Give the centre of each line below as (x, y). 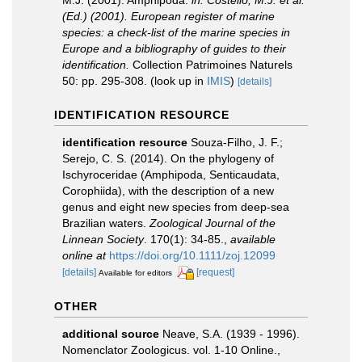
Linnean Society (103, 239)
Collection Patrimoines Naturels (211, 65)
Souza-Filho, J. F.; (237, 142)
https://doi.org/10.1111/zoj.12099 (192, 255)
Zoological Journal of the (213, 223)
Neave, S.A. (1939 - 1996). (231, 333)
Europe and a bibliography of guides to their (174, 48)
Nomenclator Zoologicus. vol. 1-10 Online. (170, 349)
